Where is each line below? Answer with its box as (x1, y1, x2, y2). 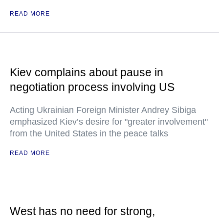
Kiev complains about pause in (10, 66, 163, 79)
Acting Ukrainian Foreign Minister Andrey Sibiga (10, 105, 196, 115)
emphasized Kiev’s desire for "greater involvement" (10, 117, 208, 127)
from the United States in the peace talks (10, 129, 168, 138)
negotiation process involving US (10, 81, 175, 93)
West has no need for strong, (10, 205, 155, 218)
